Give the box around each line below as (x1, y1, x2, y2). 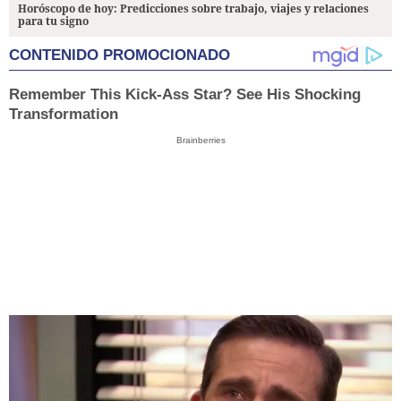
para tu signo (18, 13, 89, 30)
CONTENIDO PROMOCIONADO (9, 47, 230, 64)
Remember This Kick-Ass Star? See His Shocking (9, 86, 361, 104)
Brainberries (175, 135, 226, 146)
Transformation (9, 106, 118, 124)
